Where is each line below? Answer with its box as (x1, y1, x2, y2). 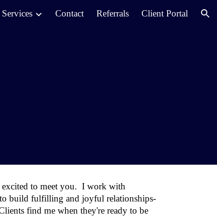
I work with (82, 181, 126, 191)
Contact (55, 8, 84, 18)
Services (2, 8, 32, 18)
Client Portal (141, 8, 188, 18)
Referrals (96, 8, 129, 18)
